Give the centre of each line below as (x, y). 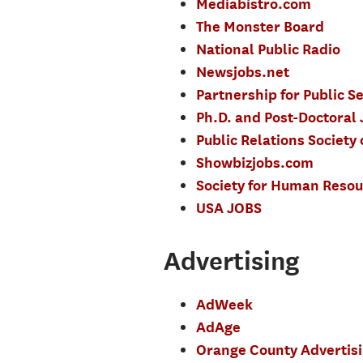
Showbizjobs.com (254, 162)
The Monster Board (260, 26)
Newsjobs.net (242, 71)
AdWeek (224, 304)
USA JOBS (228, 207)
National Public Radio (268, 49)
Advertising (231, 260)
